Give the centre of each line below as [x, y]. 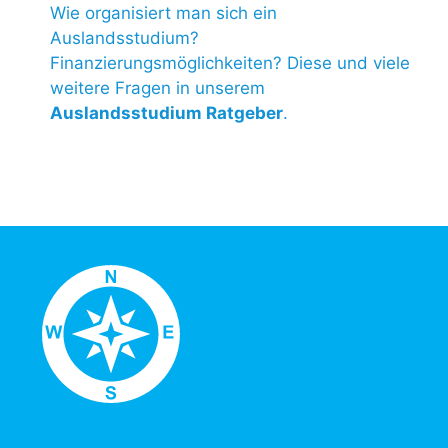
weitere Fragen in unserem [157, 87]
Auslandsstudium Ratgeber [166, 112]
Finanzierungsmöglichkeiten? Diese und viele [230, 62]
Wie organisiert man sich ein [163, 12]
